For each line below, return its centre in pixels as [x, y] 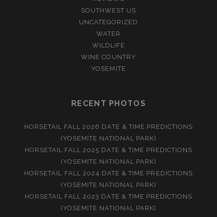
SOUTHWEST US [108, 11]
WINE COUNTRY [108, 57]
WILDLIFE [108, 46]
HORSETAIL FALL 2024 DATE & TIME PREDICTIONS [108, 173]
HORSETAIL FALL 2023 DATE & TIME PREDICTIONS [108, 197]
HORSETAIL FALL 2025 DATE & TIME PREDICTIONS [108, 150]
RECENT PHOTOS [108, 104]
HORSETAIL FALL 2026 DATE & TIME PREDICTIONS [108, 127]
